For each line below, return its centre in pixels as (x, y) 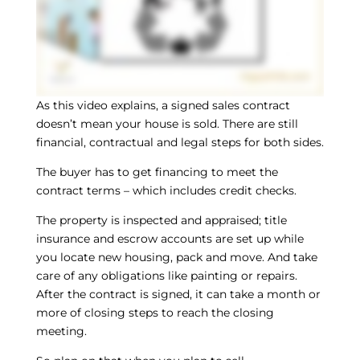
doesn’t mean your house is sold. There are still (167, 123)
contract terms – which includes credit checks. (166, 190)
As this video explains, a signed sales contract (163, 105)
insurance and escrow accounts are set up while (170, 238)
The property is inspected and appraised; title (161, 220)
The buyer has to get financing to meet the (157, 172)
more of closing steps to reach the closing (155, 312)
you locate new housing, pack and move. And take (176, 257)
